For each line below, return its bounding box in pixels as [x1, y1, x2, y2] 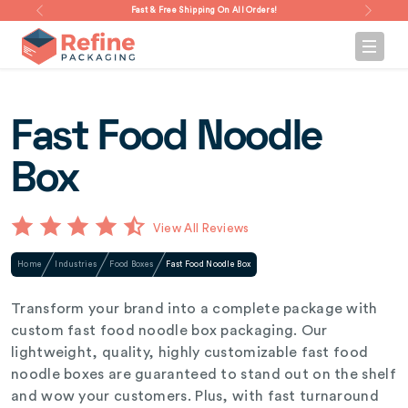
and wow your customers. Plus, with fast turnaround [11, 389, 379, 403]
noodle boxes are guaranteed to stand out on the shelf [11, 367, 396, 382]
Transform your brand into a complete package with [11, 301, 378, 316]
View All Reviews [152, 222, 250, 234]
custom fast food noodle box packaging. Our [11, 323, 328, 338]
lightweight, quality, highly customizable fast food [11, 345, 369, 360]
